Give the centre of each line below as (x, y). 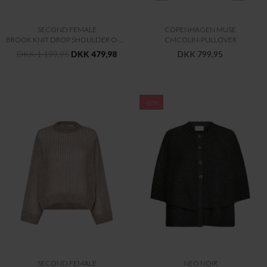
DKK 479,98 (94, 54)
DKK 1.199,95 (43, 54)
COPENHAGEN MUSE (200, 30)
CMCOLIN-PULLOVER (200, 40)
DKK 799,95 (200, 54)
